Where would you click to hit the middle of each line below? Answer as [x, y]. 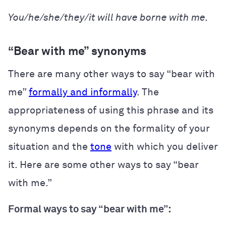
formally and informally [83, 92]
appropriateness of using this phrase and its [111, 110]
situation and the [49, 147]
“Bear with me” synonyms [77, 51]
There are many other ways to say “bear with [111, 74]
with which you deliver [165, 147]
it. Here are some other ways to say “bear [103, 165]
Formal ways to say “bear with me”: [90, 209]
